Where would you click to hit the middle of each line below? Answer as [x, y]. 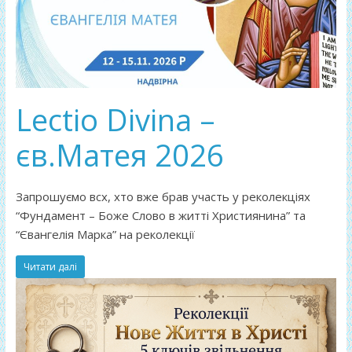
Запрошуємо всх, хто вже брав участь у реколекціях [163, 196]
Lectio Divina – [115, 119]
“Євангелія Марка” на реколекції [105, 234]
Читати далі [50, 266]
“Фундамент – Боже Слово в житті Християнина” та [160, 215]
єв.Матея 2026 [119, 154]
